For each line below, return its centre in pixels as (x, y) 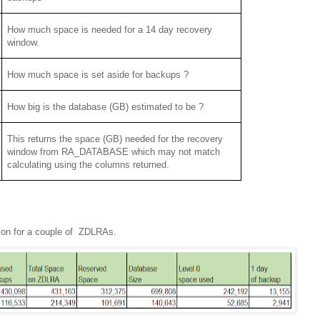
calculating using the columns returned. (89, 164)
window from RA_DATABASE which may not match (114, 151)
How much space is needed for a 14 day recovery (110, 29)
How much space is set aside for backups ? (98, 74)
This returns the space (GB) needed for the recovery (115, 139)
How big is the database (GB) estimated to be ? (106, 106)
